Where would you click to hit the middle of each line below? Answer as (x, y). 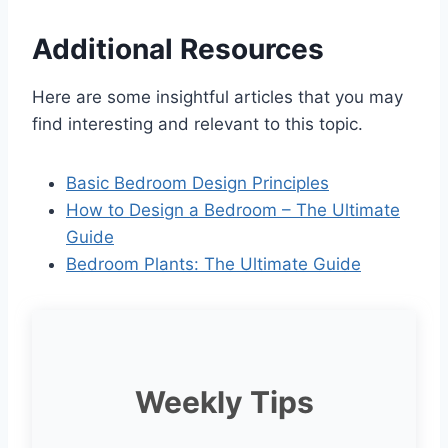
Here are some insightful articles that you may (217, 96)
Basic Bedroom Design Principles (197, 182)
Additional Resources (178, 48)
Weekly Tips (224, 401)
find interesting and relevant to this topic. (197, 123)
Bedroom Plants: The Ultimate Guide (213, 263)
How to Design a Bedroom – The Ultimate (233, 209)
